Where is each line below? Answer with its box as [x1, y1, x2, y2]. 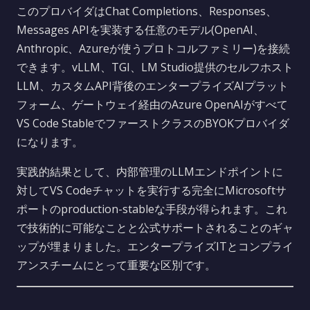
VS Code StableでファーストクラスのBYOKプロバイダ [17, 116, 289, 131]
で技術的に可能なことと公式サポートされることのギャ [17, 220, 293, 235]
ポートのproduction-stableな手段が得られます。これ [17, 201, 287, 217]
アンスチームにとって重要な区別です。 [17, 257, 216, 273]
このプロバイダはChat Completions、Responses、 [17, 3, 277, 19]
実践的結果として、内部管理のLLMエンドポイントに [17, 164, 283, 179]
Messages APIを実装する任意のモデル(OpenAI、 [17, 22, 264, 37]
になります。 [17, 134, 83, 149]
